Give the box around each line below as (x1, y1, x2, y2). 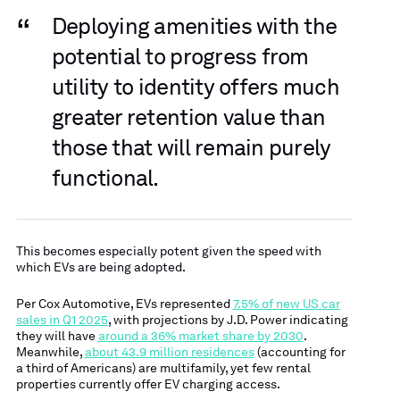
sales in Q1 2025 (15, 312, 108, 327)
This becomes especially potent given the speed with (15, 244, 321, 259)
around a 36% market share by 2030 (97, 328, 304, 343)
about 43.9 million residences (84, 344, 254, 359)
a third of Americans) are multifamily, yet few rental (15, 360, 311, 375)
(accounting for (254, 344, 346, 359)
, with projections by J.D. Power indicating (107, 312, 348, 327)
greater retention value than (51, 104, 326, 130)
